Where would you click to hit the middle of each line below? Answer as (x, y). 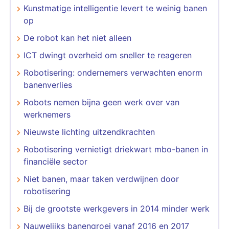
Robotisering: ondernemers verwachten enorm (113, 72)
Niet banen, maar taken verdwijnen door (101, 179)
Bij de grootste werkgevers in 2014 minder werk (117, 208)
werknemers (47, 114)
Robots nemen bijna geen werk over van (101, 102)
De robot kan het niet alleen (77, 38)
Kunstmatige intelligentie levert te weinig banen (115, 8)
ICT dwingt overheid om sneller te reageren (108, 55)
